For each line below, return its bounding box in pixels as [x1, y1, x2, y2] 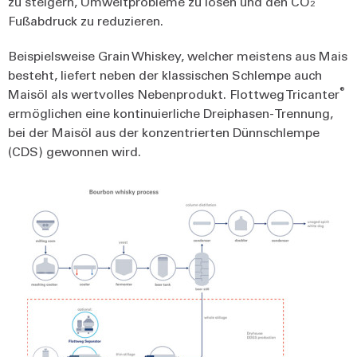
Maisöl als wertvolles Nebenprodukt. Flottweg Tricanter [8, 84, 339, 102]
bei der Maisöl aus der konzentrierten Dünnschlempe [8, 123, 320, 140]
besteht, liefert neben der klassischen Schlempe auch [8, 65, 322, 83]
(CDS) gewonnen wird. [8, 142, 144, 159]
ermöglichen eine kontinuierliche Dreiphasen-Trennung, [8, 104, 333, 121]
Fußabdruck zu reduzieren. [8, 11, 167, 29]
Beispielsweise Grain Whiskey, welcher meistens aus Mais [8, 46, 347, 64]
